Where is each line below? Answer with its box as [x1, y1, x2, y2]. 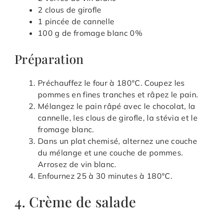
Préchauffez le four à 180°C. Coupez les [38, 78, 185, 88]
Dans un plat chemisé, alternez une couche [38, 136, 198, 146]
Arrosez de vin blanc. [38, 159, 117, 170]
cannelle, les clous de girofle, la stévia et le [38, 113, 198, 123]
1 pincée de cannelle [38, 16, 115, 27]
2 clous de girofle [38, 5, 102, 15]
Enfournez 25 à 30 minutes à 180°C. [38, 171, 172, 181]
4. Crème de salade [15, 192, 137, 211]
